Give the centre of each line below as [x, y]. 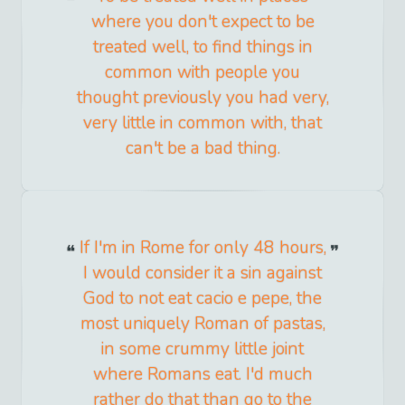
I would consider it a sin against [202, 273]
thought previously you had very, [202, 98]
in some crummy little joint [202, 349]
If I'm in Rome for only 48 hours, [202, 248]
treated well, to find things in [202, 47]
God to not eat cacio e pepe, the [202, 299]
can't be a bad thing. [202, 149]
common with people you [202, 73]
